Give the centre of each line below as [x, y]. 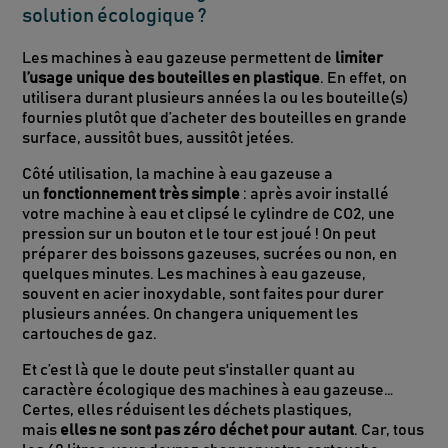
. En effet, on [364, 77]
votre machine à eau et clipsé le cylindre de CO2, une [209, 213]
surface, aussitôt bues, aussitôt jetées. [158, 137]
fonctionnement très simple [142, 193]
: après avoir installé [315, 193]
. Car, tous [389, 429]
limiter [359, 57]
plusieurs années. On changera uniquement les [190, 313]
